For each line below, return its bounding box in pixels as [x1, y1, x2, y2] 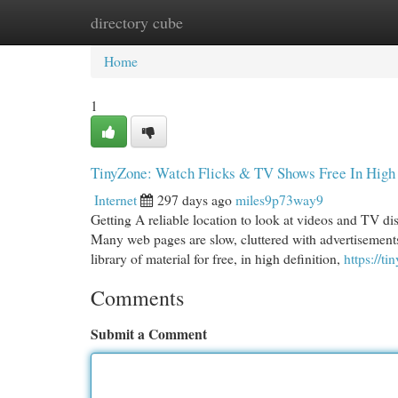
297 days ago [157, 190, 232, 209]
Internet [94, 190, 137, 209]
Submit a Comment [91, 323, 207, 344]
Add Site [303, 12, 352, 31]
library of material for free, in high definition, [91, 249, 344, 267]
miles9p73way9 [235, 190, 323, 209]
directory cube [91, 12, 183, 33]
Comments [91, 283, 184, 312]
